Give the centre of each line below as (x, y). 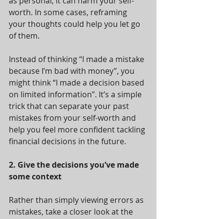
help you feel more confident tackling (78, 130)
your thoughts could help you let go (76, 24)
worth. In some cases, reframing (69, 12)
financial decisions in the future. (67, 141)
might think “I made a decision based (77, 83)
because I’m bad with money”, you (73, 71)
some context (35, 176)
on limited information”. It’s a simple (76, 94)
